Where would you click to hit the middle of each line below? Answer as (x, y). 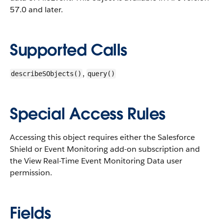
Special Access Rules (88, 114)
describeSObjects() (46, 74)
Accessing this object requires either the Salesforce (102, 137)
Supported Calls (69, 50)
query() (101, 74)
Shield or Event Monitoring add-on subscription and (105, 149)
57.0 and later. (36, 10)
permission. (31, 173)
